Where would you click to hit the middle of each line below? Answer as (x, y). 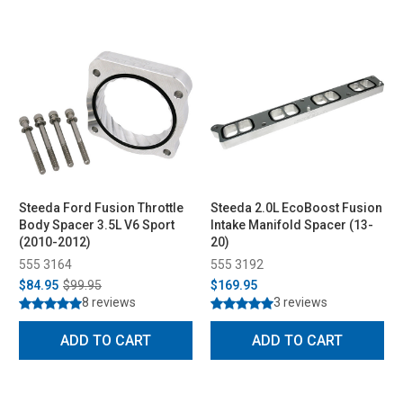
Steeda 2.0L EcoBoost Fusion (296, 207)
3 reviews (300, 302)
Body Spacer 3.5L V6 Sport (97, 224)
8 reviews (109, 302)
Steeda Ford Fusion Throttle (101, 207)
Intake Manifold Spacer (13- (292, 224)
